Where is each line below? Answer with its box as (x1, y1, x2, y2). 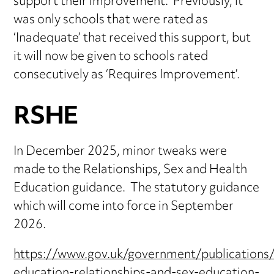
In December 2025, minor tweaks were (13, 139, 228, 165)
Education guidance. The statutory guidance (13, 176, 260, 202)
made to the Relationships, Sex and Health (13, 158, 248, 183)
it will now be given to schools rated (13, 44, 209, 70)
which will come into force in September (13, 194, 234, 220)
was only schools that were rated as (13, 7, 209, 33)
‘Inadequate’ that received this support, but (13, 26, 251, 51)
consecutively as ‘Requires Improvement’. (13, 62, 240, 88)
